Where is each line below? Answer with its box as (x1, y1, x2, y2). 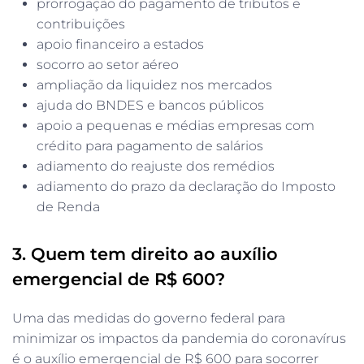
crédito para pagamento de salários (37, 137, 263, 154)
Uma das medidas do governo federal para (12, 310, 285, 326)
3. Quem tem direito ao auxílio (12, 243, 278, 264)
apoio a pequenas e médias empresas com (37, 117, 314, 133)
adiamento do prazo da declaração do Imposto (37, 178, 336, 194)
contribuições (37, 15, 125, 32)
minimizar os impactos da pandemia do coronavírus (12, 330, 346, 346)
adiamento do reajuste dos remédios (37, 158, 275, 174)
